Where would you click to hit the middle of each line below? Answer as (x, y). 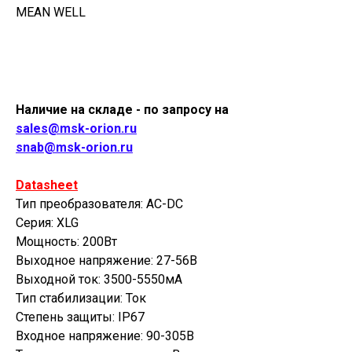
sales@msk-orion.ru (76, 128)
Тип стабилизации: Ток (81, 298)
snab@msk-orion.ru (74, 147)
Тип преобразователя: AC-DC (99, 204)
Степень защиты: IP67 (80, 317)
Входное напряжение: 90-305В (105, 336)
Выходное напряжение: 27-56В (106, 260)
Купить (176, 57)
